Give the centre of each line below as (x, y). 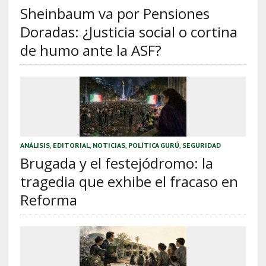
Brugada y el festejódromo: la (116, 163)
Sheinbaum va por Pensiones (115, 13)
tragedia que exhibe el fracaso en (129, 181)
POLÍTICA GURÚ (153, 145)
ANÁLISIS (35, 145)
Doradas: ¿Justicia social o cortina (129, 31)
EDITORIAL (71, 145)
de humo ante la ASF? (91, 50)
